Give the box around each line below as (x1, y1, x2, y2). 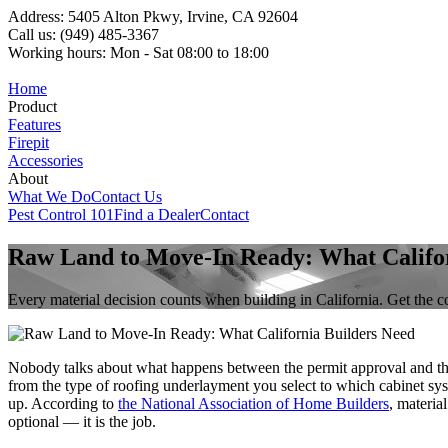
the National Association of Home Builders (118, 394, 389, 412)
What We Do (8, 188, 91, 205)
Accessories (8, 152, 83, 169)
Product (8, 98, 57, 115)
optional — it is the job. (8, 412, 156, 430)
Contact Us (91, 188, 162, 205)
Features (8, 116, 61, 133)
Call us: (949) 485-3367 (8, 26, 159, 43)
